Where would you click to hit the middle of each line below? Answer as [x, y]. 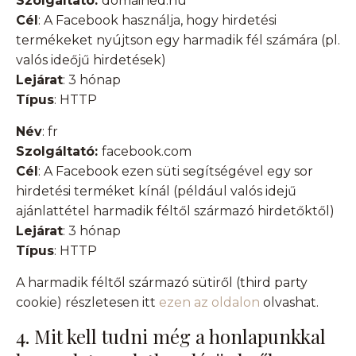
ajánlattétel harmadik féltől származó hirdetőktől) [175, 211]
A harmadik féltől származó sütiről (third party [162, 283]
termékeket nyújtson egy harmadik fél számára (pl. [178, 41]
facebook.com [147, 152]
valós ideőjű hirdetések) [91, 60]
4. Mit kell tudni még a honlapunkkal [171, 337]
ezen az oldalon [209, 303]
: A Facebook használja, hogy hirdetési [157, 21]
